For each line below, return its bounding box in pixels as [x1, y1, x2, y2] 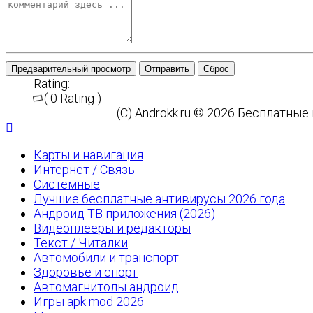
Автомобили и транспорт [34, 250, 179, 265]
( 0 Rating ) [44, 91, 101, 105]
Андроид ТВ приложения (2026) [34, 206, 215, 221]
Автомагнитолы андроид [34, 279, 179, 294]
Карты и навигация [34, 147, 143, 162]
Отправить [145, 64, 189, 74]
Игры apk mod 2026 [34, 294, 144, 309]
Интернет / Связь [34, 162, 135, 177]
